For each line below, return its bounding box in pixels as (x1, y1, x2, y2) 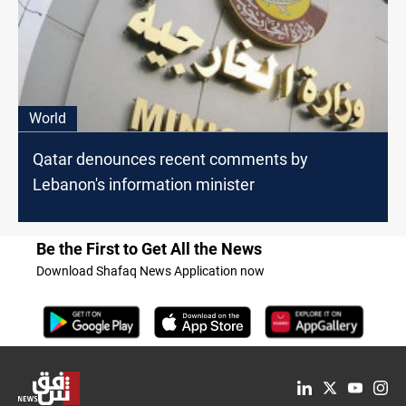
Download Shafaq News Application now (36, 263, 265, 278)
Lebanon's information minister (33, 174, 255, 194)
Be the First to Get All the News (36, 238, 262, 258)
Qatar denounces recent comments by (33, 149, 308, 169)
